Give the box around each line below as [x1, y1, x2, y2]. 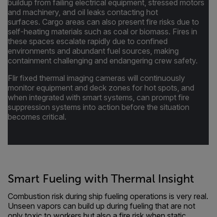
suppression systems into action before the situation [8, 102, 189, 112]
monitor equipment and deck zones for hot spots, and [8, 83, 194, 93]
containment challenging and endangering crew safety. [8, 56, 198, 65]
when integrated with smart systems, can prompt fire [8, 93, 189, 102]
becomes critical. [8, 112, 66, 122]
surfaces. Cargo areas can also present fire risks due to [8, 17, 199, 27]
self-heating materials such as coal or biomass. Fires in [8, 27, 197, 36]
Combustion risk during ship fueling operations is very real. [8, 191, 208, 201]
